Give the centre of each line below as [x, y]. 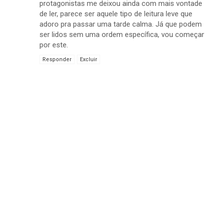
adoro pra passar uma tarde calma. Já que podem [121, 24]
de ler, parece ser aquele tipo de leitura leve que [116, 14]
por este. [54, 45]
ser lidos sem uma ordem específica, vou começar [122, 35]
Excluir [89, 60]
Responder [57, 60]
